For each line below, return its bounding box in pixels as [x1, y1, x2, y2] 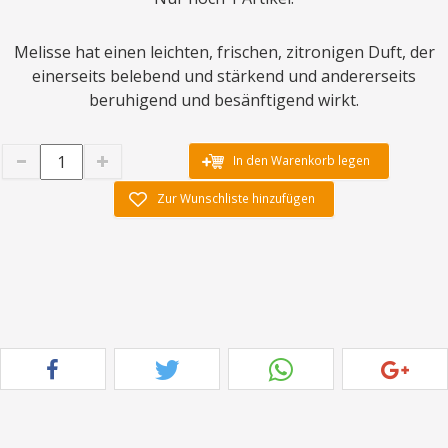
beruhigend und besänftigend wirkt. [89, 88, 359, 111]
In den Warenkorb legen [232, 151, 370, 168]
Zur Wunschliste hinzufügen [157, 189, 315, 206]
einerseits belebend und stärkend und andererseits [32, 64, 416, 87]
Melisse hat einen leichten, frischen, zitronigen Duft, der [13, 40, 435, 63]
